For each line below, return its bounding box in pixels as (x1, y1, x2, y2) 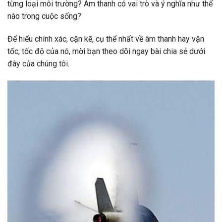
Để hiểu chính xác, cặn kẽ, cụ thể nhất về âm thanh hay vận (7, 34, 204, 44)
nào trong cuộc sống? (7, 11, 81, 21)
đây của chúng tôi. (7, 58, 69, 68)
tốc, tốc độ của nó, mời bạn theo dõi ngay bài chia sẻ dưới (7, 46, 205, 56)
